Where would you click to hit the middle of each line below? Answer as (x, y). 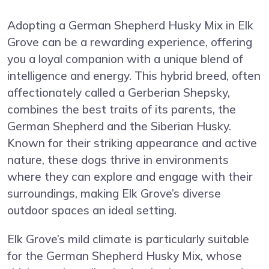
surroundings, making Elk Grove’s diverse (114, 193)
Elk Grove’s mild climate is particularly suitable (128, 239)
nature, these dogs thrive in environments (118, 159)
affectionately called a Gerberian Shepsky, (119, 92)
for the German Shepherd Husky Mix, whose (125, 255)
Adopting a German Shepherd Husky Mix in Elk (130, 25)
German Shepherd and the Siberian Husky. (119, 126)
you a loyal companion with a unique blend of (125, 59)
